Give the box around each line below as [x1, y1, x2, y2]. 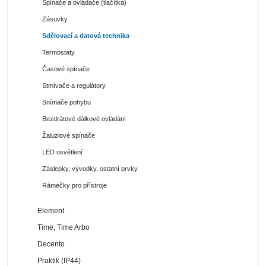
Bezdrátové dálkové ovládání [42, 115, 126, 122]
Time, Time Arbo [37, 223, 90, 232]
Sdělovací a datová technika [42, 31, 129, 39]
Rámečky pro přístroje [42, 181, 107, 189]
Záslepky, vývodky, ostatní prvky [42, 164, 138, 172]
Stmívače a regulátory [42, 81, 106, 89]
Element [37, 206, 65, 215]
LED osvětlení [42, 148, 83, 156]
